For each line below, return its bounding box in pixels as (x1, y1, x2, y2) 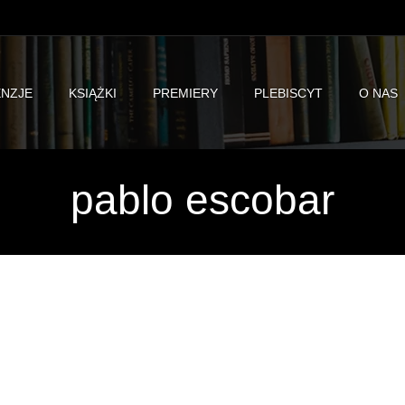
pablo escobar (71, 176, 334, 223)
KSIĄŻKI (69, 85, 118, 100)
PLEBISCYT (254, 85, 324, 100)
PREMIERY (153, 85, 219, 100)
